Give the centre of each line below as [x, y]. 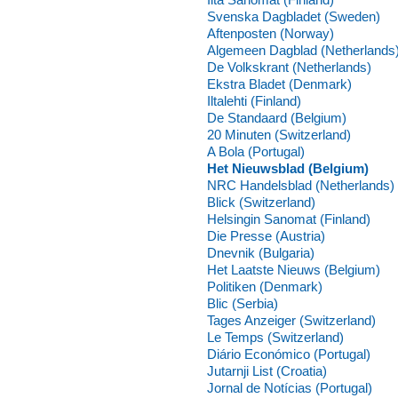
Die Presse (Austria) [266, 236]
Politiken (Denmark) [265, 287]
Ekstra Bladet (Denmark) [279, 84]
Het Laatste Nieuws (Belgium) [294, 270]
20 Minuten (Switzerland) [279, 135]
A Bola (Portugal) [256, 151]
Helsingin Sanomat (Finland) [289, 219]
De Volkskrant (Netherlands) [289, 67]
